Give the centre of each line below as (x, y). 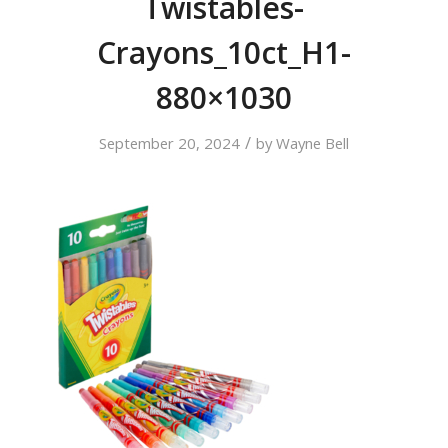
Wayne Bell (312, 143)
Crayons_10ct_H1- (223, 52)
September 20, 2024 (169, 143)
